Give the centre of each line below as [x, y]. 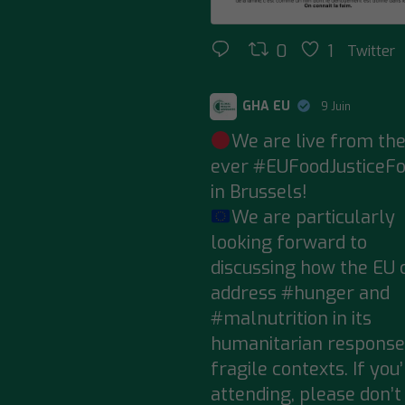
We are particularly [313, 218]
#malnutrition [269, 319]
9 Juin [337, 107]
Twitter [371, 51]
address [245, 294]
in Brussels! [259, 193]
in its [349, 319]
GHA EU [266, 107]
